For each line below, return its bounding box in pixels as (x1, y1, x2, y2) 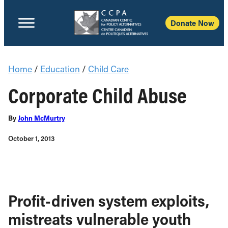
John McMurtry (18, 113, 65, 123)
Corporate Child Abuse (8, 81, 187, 109)
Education (40, 63, 80, 75)
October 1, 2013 (8, 134, 55, 143)
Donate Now (170, 18, 214, 28)
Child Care (88, 63, 129, 75)
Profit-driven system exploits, (8, 190, 209, 211)
